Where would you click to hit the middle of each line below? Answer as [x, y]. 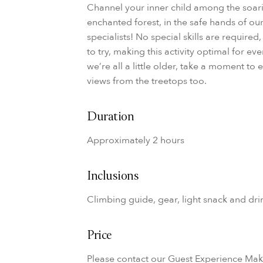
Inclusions [113, 177]
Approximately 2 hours [136, 140]
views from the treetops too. [147, 81]
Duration [111, 117]
